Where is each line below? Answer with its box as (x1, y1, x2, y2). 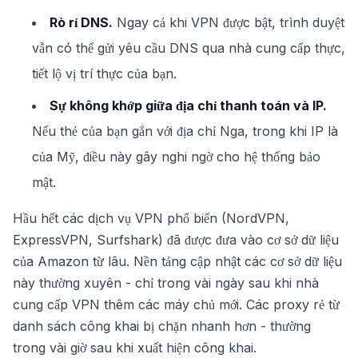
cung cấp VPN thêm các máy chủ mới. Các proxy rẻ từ (13, 296, 340, 312)
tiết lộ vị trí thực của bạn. (32, 66, 177, 82)
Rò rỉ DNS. (50, 14, 113, 30)
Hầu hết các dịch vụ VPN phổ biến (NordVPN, (13, 210, 289, 226)
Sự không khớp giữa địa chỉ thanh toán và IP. (50, 97, 327, 113)
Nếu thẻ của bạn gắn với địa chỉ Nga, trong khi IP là (32, 123, 338, 139)
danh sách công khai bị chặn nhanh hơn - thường (13, 318, 311, 334)
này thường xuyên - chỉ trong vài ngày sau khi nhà (13, 275, 319, 291)
